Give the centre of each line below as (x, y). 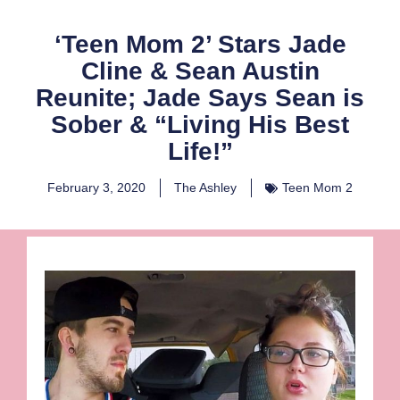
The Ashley (205, 188)
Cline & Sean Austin (200, 71)
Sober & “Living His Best (200, 125)
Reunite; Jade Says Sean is (200, 98)
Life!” (200, 152)
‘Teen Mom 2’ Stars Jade (200, 45)
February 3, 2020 (96, 188)
